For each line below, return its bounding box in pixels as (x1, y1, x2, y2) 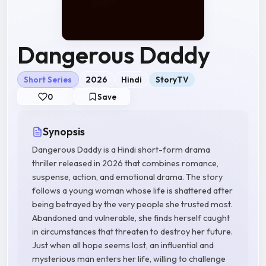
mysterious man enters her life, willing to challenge (32, 254, 226, 265)
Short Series (24, 74, 72, 85)
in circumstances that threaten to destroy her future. (32, 226, 233, 237)
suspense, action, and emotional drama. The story (32, 172, 223, 183)
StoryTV (155, 74, 189, 85)
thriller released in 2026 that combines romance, (32, 158, 218, 169)
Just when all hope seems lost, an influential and (32, 240, 214, 251)
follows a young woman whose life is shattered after (32, 185, 233, 197)
